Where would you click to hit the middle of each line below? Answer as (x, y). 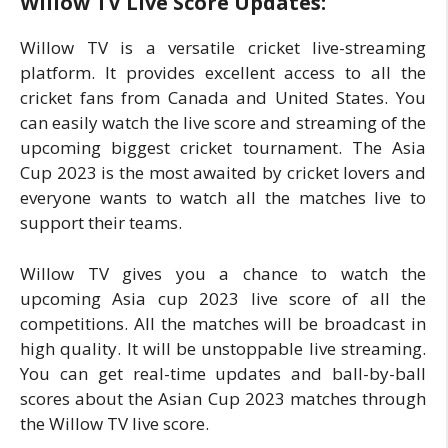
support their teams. (101, 222)
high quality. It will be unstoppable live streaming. (223, 348)
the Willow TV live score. (114, 423)
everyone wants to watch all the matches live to (223, 197)
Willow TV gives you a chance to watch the (223, 273)
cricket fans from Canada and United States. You (223, 97)
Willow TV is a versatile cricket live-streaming (223, 47)
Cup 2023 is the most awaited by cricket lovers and (223, 172)
